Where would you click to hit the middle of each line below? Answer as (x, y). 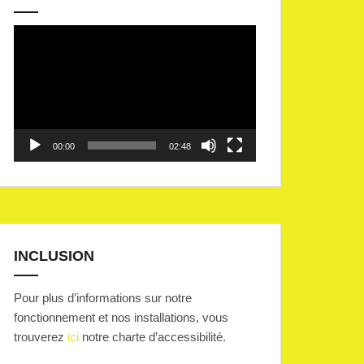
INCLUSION (54, 256)
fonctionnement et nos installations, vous (121, 317)
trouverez (41, 336)
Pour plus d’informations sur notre (103, 297)
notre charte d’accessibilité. (152, 336)
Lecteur (33, 34)
